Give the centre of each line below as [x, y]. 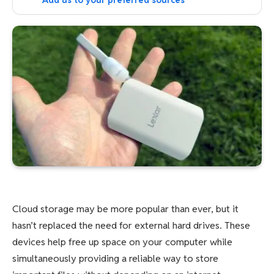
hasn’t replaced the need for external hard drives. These [131, 226]
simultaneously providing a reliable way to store [115, 259]
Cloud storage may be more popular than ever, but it [125, 209]
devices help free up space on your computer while [122, 242]
